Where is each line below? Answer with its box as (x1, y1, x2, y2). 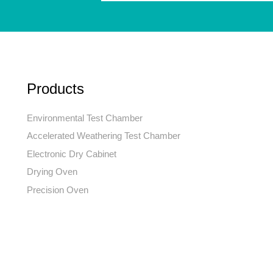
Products (27, 80, 84, 97)
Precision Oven (27, 184, 88, 195)
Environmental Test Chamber (27, 112, 143, 123)
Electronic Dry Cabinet (27, 148, 116, 159)
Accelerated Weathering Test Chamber (27, 130, 180, 141)
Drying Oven (27, 166, 77, 177)
